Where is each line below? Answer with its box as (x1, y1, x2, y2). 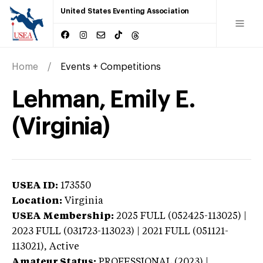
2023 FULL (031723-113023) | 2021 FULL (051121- (12, 227, 228, 237)
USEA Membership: (12, 211, 114, 221)
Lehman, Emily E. (12, 87, 195, 112)
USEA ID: (12, 181, 58, 191)
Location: (12, 196, 62, 206)
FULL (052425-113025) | (140, 211, 247, 221)
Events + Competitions (60, 62, 161, 72)
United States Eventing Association (60, 8, 190, 15)
